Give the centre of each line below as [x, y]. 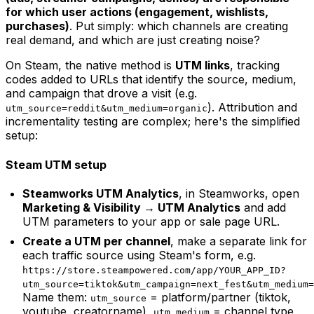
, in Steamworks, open [239, 193]
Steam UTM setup [56, 164]
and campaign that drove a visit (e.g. [101, 94]
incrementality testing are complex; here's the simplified [153, 122]
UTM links [203, 66]
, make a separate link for [239, 241]
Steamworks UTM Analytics [101, 193]
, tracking [255, 66]
